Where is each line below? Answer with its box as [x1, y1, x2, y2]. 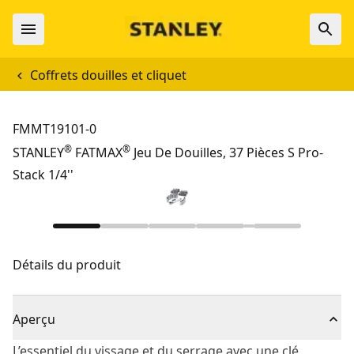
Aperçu [13, 311, 55, 328]
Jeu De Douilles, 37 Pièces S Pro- [130, 144, 323, 161]
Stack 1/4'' [13, 166, 73, 183]
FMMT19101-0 [13, 120, 96, 137]
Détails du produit [13, 256, 121, 273]
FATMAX [72, 144, 122, 161]
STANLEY [13, 144, 64, 161]
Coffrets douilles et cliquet [30, 66, 186, 84]
